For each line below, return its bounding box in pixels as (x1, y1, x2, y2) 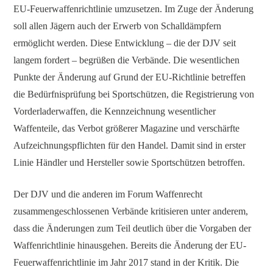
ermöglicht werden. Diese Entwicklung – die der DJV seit (13, 37, 236, 48)
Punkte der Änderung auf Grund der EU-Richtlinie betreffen (13, 71, 246, 82)
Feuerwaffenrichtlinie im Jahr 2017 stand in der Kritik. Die (13, 257, 239, 268)
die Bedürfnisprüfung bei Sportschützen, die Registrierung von (13, 88, 255, 99)
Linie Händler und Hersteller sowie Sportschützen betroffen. (13, 157, 246, 168)
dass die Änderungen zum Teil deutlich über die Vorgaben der (13, 222, 252, 233)
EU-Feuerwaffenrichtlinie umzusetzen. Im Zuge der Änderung (13, 3, 254, 14)
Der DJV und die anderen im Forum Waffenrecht (13, 188, 203, 199)
